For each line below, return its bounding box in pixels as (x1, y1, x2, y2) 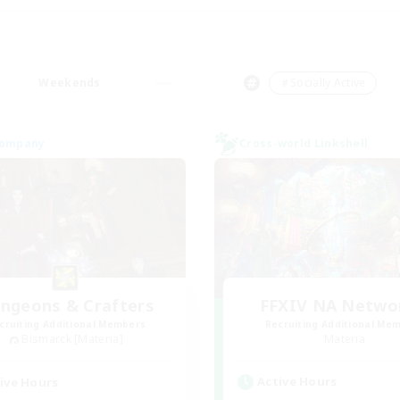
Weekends (38, 75, 101, 90)
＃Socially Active (279, 75, 366, 90)
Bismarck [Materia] (21, 331, 123, 346)
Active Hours (257, 373, 337, 389)
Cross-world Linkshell (239, 136, 369, 151)
